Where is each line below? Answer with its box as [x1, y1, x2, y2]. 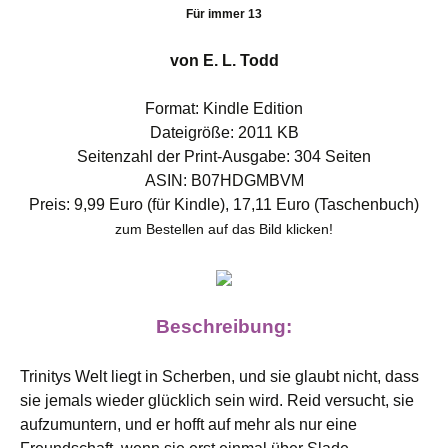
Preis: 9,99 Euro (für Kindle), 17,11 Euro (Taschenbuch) [29, 196, 419, 213]
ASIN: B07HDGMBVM [144, 172, 304, 189]
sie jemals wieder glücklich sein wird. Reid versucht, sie [20, 392, 414, 409]
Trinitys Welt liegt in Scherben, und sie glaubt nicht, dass [20, 368, 419, 385]
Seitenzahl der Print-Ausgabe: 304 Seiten [77, 148, 371, 165]
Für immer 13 [186, 7, 262, 21]
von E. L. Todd [169, 52, 279, 69]
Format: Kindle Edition [145, 100, 303, 117]
